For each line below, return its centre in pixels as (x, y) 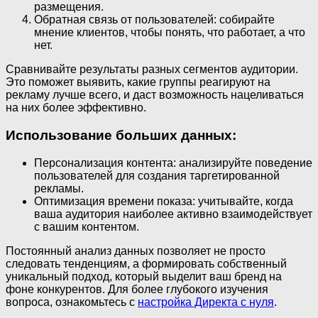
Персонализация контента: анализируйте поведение (173, 163)
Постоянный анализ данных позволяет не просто (136, 251)
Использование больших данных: (121, 135)
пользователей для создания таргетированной (157, 175)
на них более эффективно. (76, 108)
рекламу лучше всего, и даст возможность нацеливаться (155, 95)
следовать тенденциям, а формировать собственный (146, 263)
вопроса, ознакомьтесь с (72, 302)
